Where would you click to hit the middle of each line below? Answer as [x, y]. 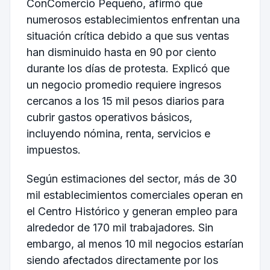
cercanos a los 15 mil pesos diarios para [125, 101]
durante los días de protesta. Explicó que [128, 69]
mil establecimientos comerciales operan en [134, 195]
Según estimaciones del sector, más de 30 [131, 179]
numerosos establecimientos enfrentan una [133, 20]
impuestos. [53, 150]
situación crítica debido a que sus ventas [127, 36]
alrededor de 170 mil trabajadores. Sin [120, 228]
